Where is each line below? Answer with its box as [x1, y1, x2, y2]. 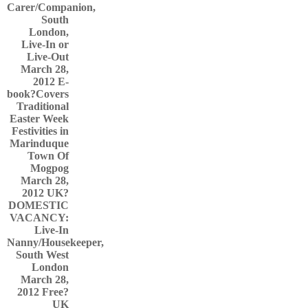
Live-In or [21, 38, 69, 50]
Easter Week [10, 113, 69, 124]
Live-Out [27, 51, 69, 63]
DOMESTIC [8, 199, 69, 211]
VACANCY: [10, 212, 69, 223]
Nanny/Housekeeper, [7, 236, 104, 248]
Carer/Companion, [7, 1, 96, 13]
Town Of [27, 150, 69, 162]
